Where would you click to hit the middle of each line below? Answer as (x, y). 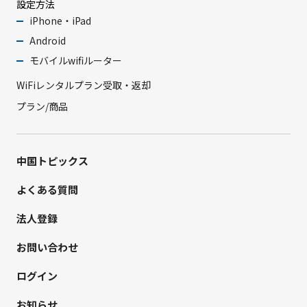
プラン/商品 (42, 107)
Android (48, 41)
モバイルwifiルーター (76, 61)
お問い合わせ (47, 247)
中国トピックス (52, 161)
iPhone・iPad (61, 21)
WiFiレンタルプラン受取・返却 (83, 85)
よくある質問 (47, 190)
